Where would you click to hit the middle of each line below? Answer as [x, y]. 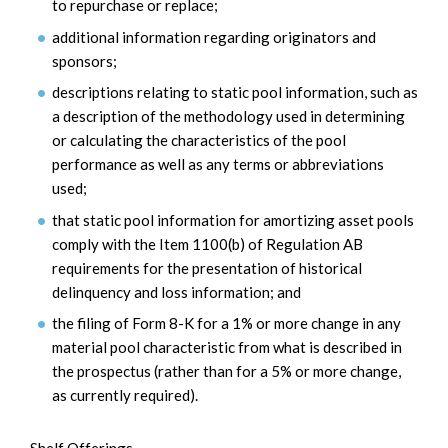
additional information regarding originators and [214, 36]
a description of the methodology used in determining [228, 116]
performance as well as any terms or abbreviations [218, 164]
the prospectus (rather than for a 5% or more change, [226, 371]
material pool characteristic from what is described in [227, 347]
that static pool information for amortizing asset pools [233, 219]
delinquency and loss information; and [176, 291]
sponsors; [84, 60]
